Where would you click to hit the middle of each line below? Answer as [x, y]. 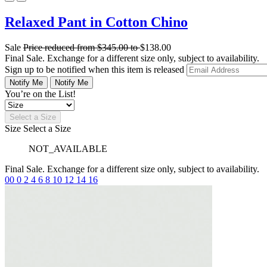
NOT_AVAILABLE [68, 148]
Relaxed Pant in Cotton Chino [96, 22]
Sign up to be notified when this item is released [96, 69]
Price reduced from [60, 47]
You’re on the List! [40, 94]
